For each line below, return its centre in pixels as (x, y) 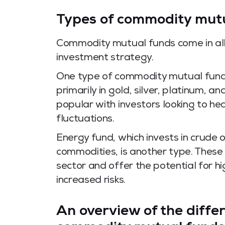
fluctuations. (85, 119)
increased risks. (91, 181)
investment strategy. (105, 58)
